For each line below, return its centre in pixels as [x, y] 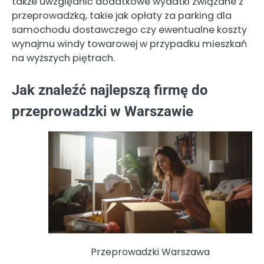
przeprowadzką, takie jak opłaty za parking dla [122, 15]
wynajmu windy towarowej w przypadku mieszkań [129, 44]
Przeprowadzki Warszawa [150, 252]
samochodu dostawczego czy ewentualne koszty [129, 29]
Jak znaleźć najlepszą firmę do [110, 90]
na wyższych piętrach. [63, 58]
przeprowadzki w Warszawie [103, 111]
